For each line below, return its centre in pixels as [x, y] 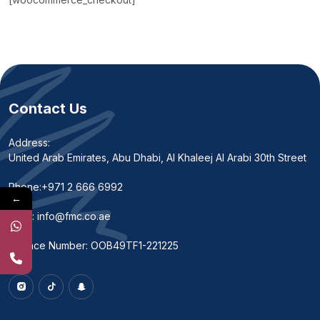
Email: [23, 216]
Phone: [25, 186]
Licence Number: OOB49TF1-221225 [94, 245]
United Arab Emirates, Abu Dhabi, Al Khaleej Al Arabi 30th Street [157, 157]
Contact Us [48, 108]
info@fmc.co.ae [74, 216]
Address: [29, 142]
